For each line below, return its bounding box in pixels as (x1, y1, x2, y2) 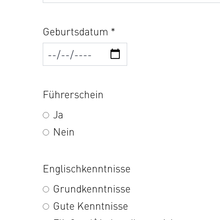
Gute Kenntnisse (51, 198, 128, 213)
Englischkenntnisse (43, 161, 131, 175)
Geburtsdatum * (43, 24, 115, 38)
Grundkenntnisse (51, 181, 131, 195)
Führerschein (43, 87, 104, 101)
